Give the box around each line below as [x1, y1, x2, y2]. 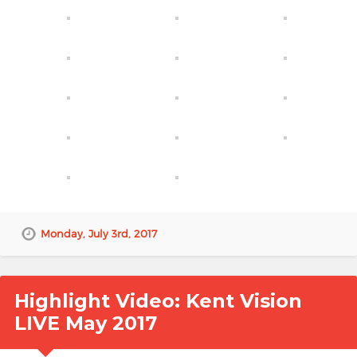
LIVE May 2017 [14, 312, 157, 335]
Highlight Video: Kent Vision [14, 289, 302, 313]
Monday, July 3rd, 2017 [40, 228, 157, 241]
